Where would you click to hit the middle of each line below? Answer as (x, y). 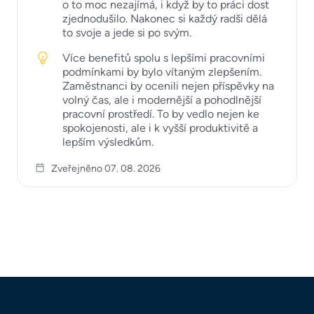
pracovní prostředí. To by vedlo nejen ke (161, 114)
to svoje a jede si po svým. (127, 32)
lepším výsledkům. (108, 142)
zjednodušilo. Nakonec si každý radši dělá (165, 18)
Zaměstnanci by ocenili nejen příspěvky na (168, 86)
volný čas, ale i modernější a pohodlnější (162, 100)
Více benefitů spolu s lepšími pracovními (164, 57)
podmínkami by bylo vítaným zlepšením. (162, 71)
